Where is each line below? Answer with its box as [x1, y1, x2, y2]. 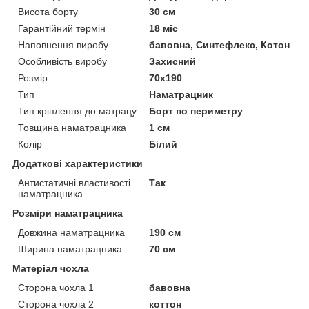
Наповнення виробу [18, 39, 108, 51]
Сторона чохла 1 [18, 282, 94, 294]
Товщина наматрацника [18, 122, 126, 134]
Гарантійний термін [18, 23, 106, 34]
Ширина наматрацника [18, 243, 122, 255]
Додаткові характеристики [12, 158, 143, 170]
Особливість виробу [18, 56, 107, 68]
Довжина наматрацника [18, 227, 125, 239]
